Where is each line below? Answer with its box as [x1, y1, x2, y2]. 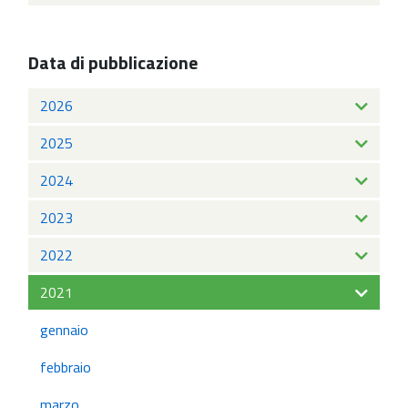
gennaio [40, 318, 88, 341]
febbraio [40, 355, 91, 378]
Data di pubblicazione [28, 47, 198, 76]
